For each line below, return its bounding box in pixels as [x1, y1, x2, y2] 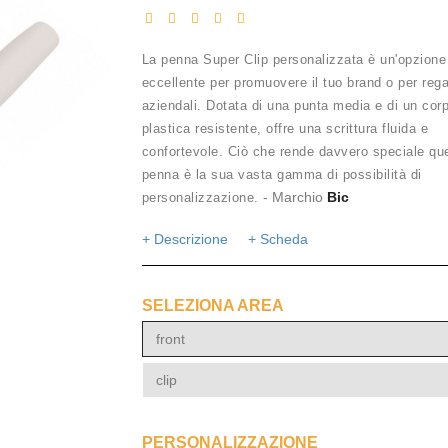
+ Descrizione [141, 231, 228, 247]
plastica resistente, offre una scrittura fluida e [141, 121, 428, 136]
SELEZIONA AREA [141, 297, 284, 314]
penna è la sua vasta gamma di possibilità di [141, 167, 422, 182]
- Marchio [258, 189, 327, 205]
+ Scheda [247, 231, 308, 247]
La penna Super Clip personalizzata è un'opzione [141, 52, 446, 67]
